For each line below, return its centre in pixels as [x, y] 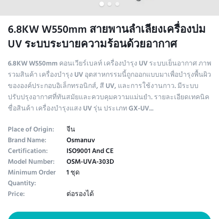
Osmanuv [81, 141]
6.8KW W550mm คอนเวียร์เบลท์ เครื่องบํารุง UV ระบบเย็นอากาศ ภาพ [109, 64]
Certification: [28, 152]
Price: [16, 195]
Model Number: [31, 162]
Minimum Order [32, 173]
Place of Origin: [31, 130]
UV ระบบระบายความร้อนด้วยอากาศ [92, 45]
